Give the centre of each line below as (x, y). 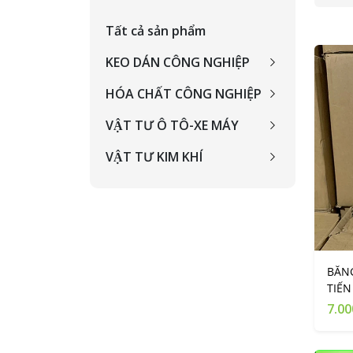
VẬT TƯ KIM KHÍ (154, 157)
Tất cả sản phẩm (156, 31)
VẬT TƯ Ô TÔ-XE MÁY (172, 125)
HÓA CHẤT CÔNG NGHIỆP (184, 94)
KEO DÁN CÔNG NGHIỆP (178, 62)
